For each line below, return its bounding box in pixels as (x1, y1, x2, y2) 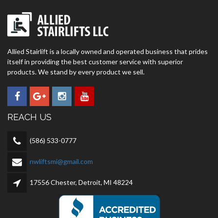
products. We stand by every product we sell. (7, 68, 145, 76)
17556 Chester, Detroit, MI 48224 (30, 178, 133, 186)
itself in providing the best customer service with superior (7, 57, 183, 66)
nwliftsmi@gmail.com (30, 157, 93, 165)
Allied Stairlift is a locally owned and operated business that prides (7, 47, 208, 55)
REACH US (7, 112, 52, 122)
